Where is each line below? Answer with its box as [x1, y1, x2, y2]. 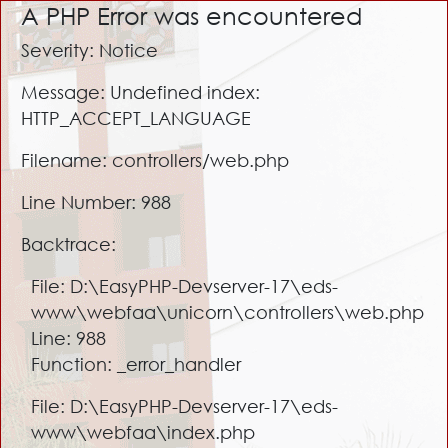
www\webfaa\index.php [31, 421, 255, 443]
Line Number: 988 [21, 191, 171, 213]
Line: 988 [31, 327, 106, 349]
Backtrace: [21, 233, 116, 255]
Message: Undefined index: [21, 81, 260, 103]
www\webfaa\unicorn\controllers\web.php [31, 301, 424, 323]
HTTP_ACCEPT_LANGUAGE [21, 107, 251, 129]
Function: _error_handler [31, 353, 241, 375]
